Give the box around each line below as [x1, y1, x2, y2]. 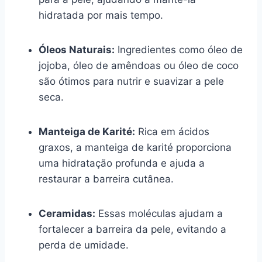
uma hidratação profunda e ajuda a [39, 157, 205, 169]
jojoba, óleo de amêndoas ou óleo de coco [39, 59, 239, 71]
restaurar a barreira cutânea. [39, 173, 174, 185]
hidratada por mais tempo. [39, 9, 163, 21]
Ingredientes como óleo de [115, 43, 243, 56]
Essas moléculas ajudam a [95, 207, 223, 219]
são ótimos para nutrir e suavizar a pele [39, 75, 224, 87]
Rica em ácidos [135, 125, 209, 137]
